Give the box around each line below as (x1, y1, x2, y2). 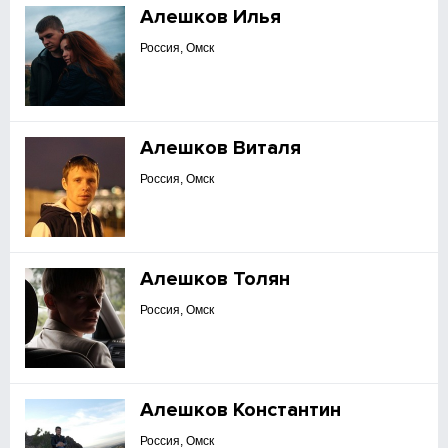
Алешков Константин (140, 398, 342, 422)
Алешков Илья (140, 5, 282, 29)
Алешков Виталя (140, 136, 302, 160)
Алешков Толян (140, 267, 291, 291)
